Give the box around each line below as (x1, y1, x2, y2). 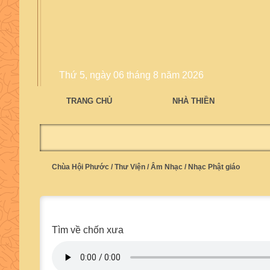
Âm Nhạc (151, 163, 183, 171)
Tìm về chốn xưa (52, 225, 124, 235)
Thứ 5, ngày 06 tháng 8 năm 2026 (59, 70, 204, 80)
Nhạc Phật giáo (188, 163, 240, 171)
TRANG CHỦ (66, 96, 112, 105)
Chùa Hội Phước (52, 163, 109, 171)
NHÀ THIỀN (172, 96, 215, 105)
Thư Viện (115, 163, 145, 171)
